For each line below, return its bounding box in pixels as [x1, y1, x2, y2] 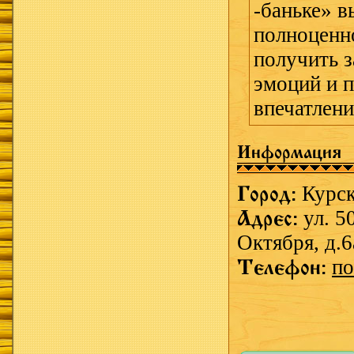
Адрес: [237, 206, 303, 231]
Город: [237, 182, 302, 206]
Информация [237, 141, 341, 163]
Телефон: [237, 255, 332, 280]
